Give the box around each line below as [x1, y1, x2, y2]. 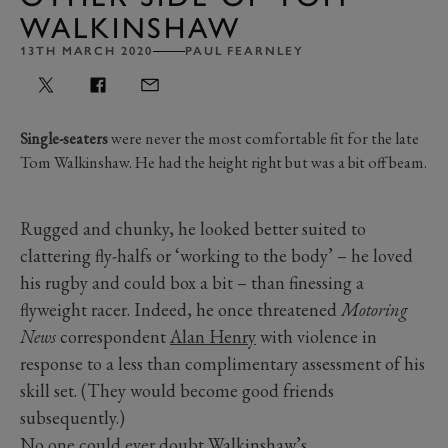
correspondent [56, 324, 170, 348]
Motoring [341, 297, 408, 321]
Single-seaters [20, 127, 108, 149]
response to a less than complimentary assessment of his [20, 351, 425, 375]
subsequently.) [20, 405, 125, 429]
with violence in [256, 324, 377, 348]
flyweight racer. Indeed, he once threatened [20, 297, 341, 321]
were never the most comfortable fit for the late [108, 127, 419, 149]
